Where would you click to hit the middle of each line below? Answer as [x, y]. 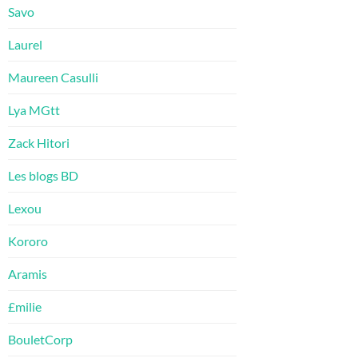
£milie [25, 307]
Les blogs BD [43, 176]
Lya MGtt [34, 110]
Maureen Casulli [53, 78]
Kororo [28, 241]
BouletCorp [40, 340]
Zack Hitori [39, 143]
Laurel [25, 45]
